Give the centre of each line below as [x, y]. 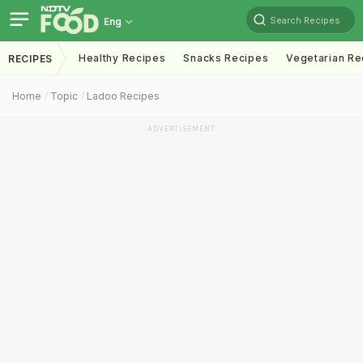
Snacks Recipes [226, 58]
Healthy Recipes [122, 58]
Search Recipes [305, 20]
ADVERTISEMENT [181, 129]
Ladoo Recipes [123, 96]
